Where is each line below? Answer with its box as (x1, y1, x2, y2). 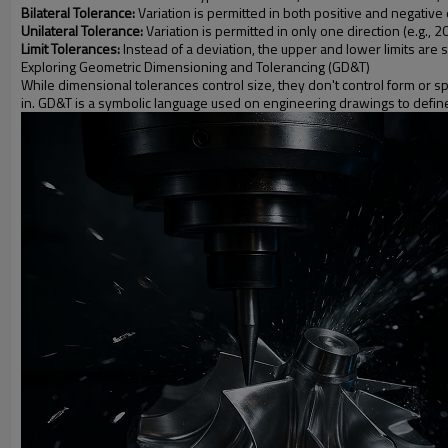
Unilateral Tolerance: (21, 20, 143, 41)
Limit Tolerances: (21, 38, 120, 59)
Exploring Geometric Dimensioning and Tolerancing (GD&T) (21, 56, 370, 77)
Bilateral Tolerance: (21, 2, 135, 23)
